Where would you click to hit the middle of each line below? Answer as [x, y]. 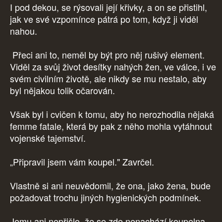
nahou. [24, 31]
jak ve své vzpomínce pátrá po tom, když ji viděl [104, 19]
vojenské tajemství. [49, 138]
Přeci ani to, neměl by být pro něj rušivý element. [107, 55]
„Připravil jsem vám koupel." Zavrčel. [82, 162]
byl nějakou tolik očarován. [64, 90]
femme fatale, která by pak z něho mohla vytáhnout [111, 126]
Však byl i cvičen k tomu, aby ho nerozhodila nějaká [112, 114]
